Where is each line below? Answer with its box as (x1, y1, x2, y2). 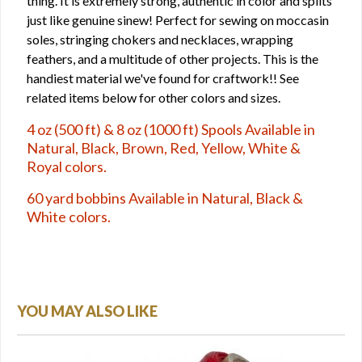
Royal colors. (27, 158, 107, 176)
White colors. (27, 208, 111, 226)
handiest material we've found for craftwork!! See (27, 70, 299, 86)
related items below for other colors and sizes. (27, 90, 280, 106)
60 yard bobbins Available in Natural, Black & (27, 189, 303, 208)
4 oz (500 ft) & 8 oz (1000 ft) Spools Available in (27, 120, 315, 139)
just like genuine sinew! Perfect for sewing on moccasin (27, 12, 329, 28)
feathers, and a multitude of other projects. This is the (27, 51, 318, 67)
